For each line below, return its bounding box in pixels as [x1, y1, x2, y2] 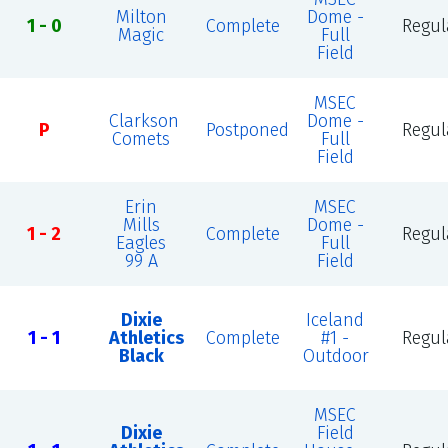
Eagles [116, 232, 167, 254]
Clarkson [108, 110, 179, 132]
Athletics [108, 327, 184, 349]
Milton [115, 6, 167, 28]
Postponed [205, 119, 289, 141]
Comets [112, 128, 171, 150]
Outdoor [302, 345, 369, 367]
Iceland [306, 309, 365, 331]
